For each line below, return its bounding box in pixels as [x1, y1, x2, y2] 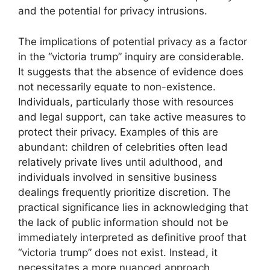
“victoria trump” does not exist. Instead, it [18, 246, 218, 259]
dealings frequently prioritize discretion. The [18, 186, 231, 198]
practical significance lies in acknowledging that [18, 201, 248, 213]
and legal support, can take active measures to [18, 110, 246, 123]
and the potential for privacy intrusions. [18, 5, 207, 17]
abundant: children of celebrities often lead [18, 140, 228, 153]
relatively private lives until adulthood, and [18, 155, 223, 168]
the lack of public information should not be [18, 216, 228, 228]
